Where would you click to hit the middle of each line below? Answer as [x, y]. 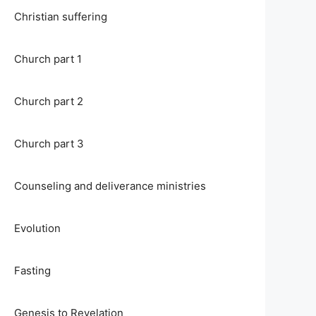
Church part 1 [48, 59]
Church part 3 [49, 144]
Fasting [32, 271]
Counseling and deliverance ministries [110, 186]
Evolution [37, 228]
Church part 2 [49, 101]
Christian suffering [61, 17]
